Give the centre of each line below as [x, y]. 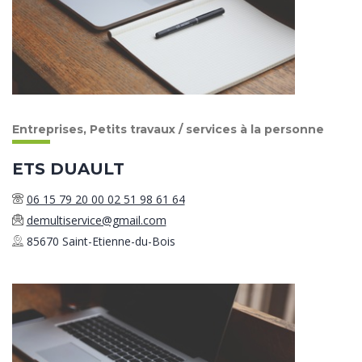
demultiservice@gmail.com [96, 220]
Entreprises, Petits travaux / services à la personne [168, 129]
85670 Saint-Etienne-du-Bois [101, 241]
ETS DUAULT [68, 168]
